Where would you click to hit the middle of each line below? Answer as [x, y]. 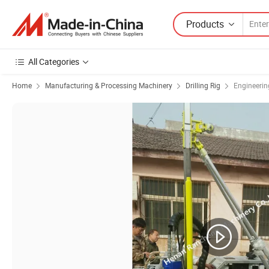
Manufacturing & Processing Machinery [109, 85]
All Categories [54, 62]
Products [205, 24]
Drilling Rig [203, 85]
